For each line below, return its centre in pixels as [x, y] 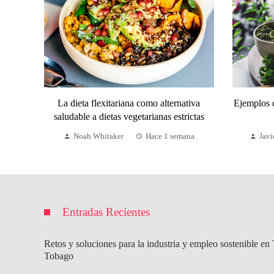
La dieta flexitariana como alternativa [129, 103]
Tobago [59, 256]
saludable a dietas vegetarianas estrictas [129, 116]
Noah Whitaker [98, 136]
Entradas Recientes [106, 212]
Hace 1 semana [170, 136]
